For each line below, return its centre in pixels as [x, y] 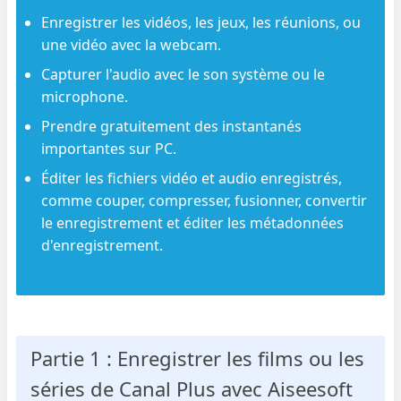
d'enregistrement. [102, 245]
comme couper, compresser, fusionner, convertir [205, 200]
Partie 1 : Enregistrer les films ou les [198, 358]
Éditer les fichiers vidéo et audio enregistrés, [192, 178]
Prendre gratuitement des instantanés [172, 126]
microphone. [85, 96]
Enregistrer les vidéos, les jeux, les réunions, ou [201, 22]
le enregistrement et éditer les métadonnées [193, 222]
